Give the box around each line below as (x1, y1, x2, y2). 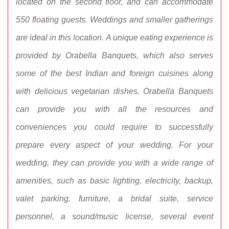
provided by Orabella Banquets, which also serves (16, 51, 213, 60)
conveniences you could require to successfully (16, 123, 213, 131)
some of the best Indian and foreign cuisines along (16, 69, 213, 78)
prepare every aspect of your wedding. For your (16, 141, 213, 149)
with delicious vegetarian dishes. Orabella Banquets (16, 87, 213, 96)
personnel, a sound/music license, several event (16, 212, 213, 221)
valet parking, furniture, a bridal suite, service (16, 194, 213, 203)
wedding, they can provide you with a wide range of (16, 158, 213, 167)
